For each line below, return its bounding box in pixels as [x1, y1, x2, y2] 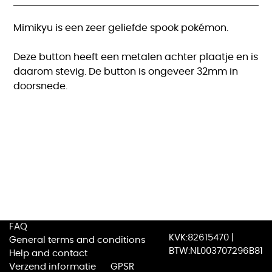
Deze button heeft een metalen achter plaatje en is [13, 52, 259, 62]
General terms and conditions [9, 236, 146, 245]
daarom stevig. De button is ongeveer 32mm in [13, 66, 239, 76]
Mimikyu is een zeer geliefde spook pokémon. [13, 22, 229, 33]
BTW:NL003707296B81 [169, 246, 263, 256]
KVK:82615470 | [169, 233, 234, 243]
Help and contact [9, 249, 87, 258]
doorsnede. [13, 81, 68, 91]
